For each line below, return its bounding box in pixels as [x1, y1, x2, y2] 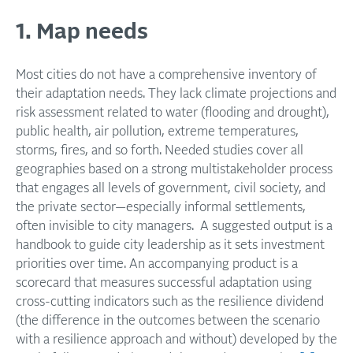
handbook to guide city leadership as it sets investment [16, 239, 325, 251]
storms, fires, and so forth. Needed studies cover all [16, 144, 303, 157]
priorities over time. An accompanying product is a [16, 258, 298, 270]
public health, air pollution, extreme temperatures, [16, 125, 299, 138]
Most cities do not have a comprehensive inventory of [16, 69, 317, 81]
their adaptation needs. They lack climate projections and [16, 87, 336, 100]
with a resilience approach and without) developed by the [16, 333, 337, 346]
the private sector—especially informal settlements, [16, 201, 306, 214]
